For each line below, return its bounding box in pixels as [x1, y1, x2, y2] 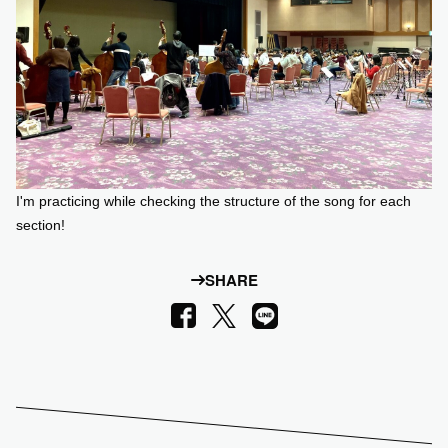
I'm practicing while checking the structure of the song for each [16, 192, 411, 209]
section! [16, 216, 65, 233]
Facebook [169, 305, 241, 323]
